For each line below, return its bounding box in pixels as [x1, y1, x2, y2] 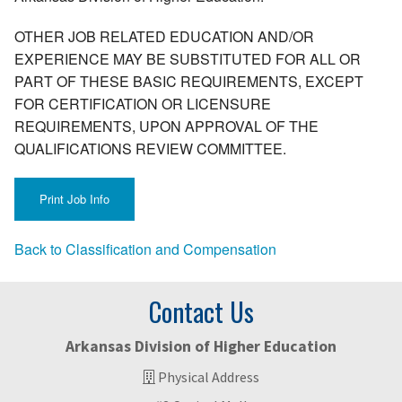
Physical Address [155, 367, 259, 386]
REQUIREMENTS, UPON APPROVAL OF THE [14, 116, 319, 137]
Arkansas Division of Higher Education [66, 336, 336, 357]
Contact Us [148, 293, 254, 331]
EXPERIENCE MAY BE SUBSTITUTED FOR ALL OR [14, 48, 361, 70]
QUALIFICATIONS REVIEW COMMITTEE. [14, 138, 286, 160]
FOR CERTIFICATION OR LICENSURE [14, 93, 271, 115]
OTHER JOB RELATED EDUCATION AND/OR [14, 26, 314, 48]
